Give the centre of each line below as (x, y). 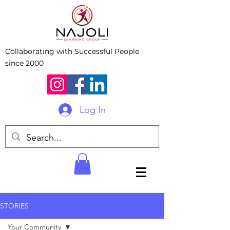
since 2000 (24, 63)
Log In (92, 110)
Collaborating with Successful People (72, 51)
